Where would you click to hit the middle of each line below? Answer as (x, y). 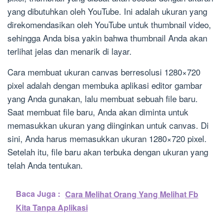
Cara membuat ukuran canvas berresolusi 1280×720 (104, 72)
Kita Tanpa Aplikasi (52, 208)
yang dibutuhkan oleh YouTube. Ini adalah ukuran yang (107, 11)
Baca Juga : (38, 194)
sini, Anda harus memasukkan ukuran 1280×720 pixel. (107, 139)
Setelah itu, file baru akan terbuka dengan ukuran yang (108, 152)
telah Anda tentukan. (45, 165)
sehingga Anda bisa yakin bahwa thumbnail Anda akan (107, 38)
